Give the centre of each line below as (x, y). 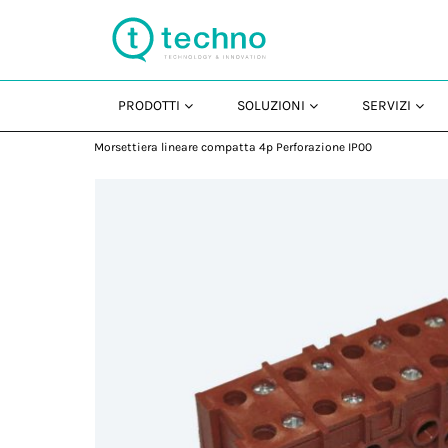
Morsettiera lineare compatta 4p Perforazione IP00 (233, 147)
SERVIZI (387, 105)
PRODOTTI (149, 105)
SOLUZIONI (271, 105)
